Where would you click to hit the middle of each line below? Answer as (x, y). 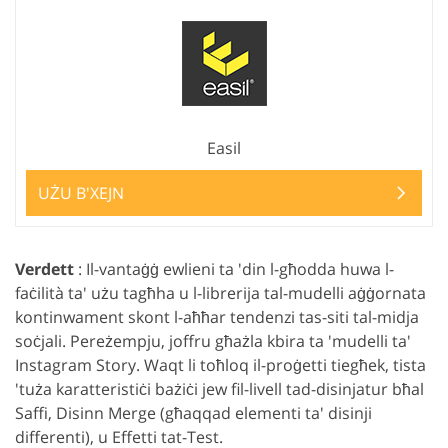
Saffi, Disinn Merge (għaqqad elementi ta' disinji (193, 413)
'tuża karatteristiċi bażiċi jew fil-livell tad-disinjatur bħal (219, 389)
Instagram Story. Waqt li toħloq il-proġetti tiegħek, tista (220, 365)
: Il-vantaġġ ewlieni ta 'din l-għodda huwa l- (234, 269)
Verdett (44, 269)
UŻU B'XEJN (81, 193)
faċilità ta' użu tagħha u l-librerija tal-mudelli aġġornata (220, 293)
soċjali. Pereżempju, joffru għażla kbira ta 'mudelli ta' (213, 341)
